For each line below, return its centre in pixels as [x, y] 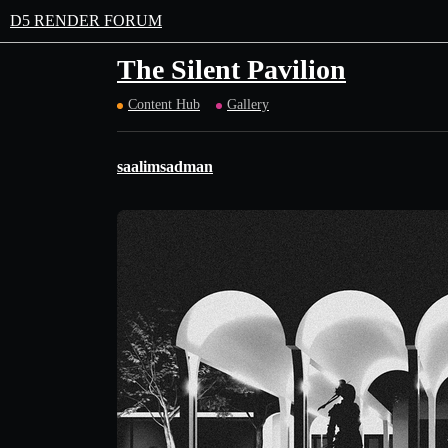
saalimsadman [165, 166]
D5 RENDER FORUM [86, 20]
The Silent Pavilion [231, 69]
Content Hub [164, 104]
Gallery [248, 104]
